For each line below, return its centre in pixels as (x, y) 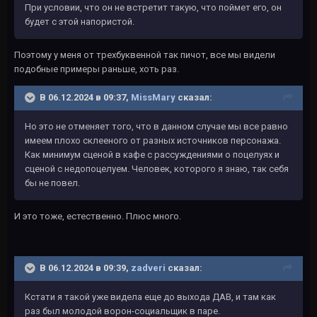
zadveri (148, 267)
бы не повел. (52, 183)
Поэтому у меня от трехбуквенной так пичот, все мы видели (145, 54)
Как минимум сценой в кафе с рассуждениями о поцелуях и (152, 154)
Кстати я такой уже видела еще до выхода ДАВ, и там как (150, 296)
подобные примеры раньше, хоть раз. (97, 69)
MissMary (153, 97)
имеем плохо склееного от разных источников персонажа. (153, 140)
